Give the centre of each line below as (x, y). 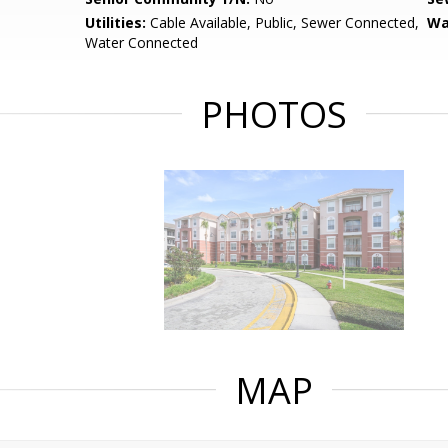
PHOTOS (274, 114)
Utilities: (116, 22)
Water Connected (142, 42)
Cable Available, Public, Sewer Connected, (283, 22)
